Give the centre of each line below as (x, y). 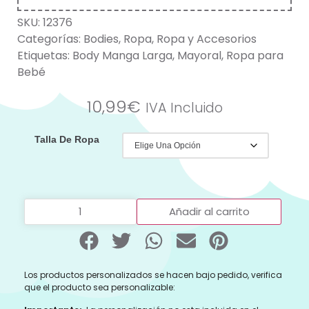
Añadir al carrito (209, 212)
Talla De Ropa (67, 140)
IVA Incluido (184, 108)
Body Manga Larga (122, 56)
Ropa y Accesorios (207, 39)
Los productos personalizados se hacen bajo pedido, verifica (153, 275)
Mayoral (199, 56)
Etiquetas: (45, 56)
